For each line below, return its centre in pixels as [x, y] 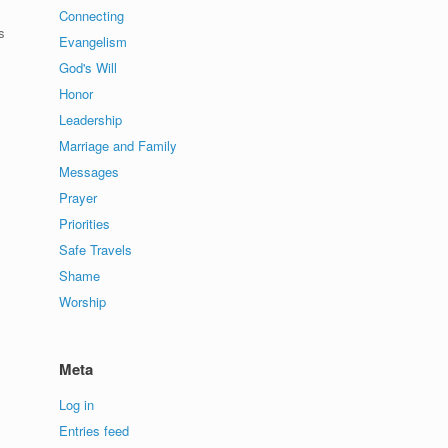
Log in [77, 405]
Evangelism [93, 42]
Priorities [85, 224]
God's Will [88, 68]
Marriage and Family [118, 146]
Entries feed [94, 431]
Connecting [92, 16]
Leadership [91, 120]
